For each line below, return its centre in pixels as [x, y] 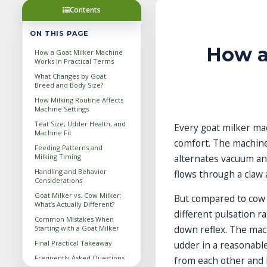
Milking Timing [58, 156]
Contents [85, 10]
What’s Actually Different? [74, 204]
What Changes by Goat [70, 76]
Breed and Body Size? [69, 85]
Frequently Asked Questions [80, 258]
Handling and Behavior [71, 171]
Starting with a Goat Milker [77, 228]
